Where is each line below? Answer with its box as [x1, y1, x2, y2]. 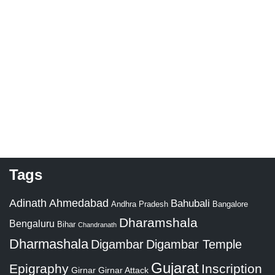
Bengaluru [9, 218, 55, 230]
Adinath [9, 196, 47, 210]
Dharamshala [119, 215, 198, 230]
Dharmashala [9, 236, 88, 252]
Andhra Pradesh [111, 200, 168, 209]
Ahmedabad [49, 197, 109, 210]
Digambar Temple [146, 238, 242, 252]
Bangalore [212, 199, 248, 209]
